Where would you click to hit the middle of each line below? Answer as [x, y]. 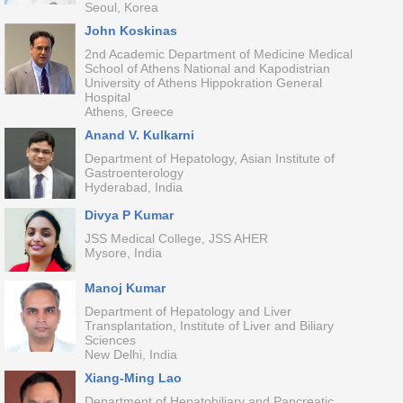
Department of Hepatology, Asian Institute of [209, 158]
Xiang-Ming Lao [133, 378]
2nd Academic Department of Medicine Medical [218, 54]
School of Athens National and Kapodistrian [207, 68]
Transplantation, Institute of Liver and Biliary [209, 326]
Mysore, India [123, 253]
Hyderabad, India [133, 187]
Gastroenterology [134, 173]
